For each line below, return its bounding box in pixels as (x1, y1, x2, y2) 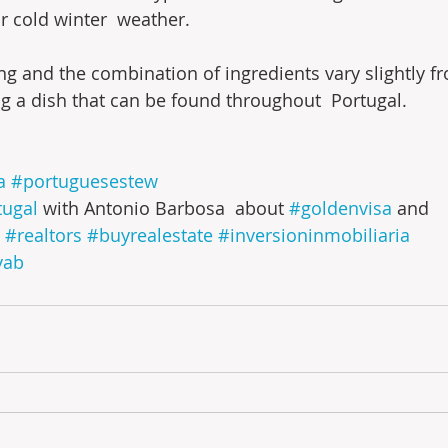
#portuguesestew (11, 169, 158, 193)
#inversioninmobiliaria (218, 223, 410, 247)
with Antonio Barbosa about (38, 196, 289, 220)
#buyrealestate (87, 223, 213, 247)
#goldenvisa (289, 196, 392, 220)
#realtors (5, 223, 82, 247)
